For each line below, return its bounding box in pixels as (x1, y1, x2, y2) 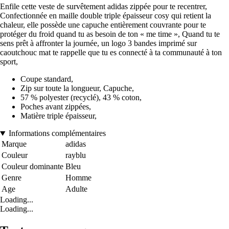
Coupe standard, (20, 75, 73, 84)
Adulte (65, 185, 87, 194)
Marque (2, 140, 27, 149)
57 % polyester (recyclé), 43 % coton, (20, 93, 142, 102)
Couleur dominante (2, 162, 63, 171)
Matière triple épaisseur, (20, 111, 97, 121)
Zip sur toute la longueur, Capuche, (20, 84, 134, 93)
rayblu (65, 151, 86, 160)
